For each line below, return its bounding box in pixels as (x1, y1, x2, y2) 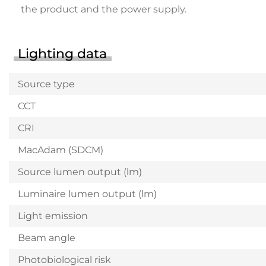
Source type (18, 78, 75, 90)
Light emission (18, 210, 88, 222)
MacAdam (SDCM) (18, 144, 103, 156)
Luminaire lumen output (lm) (18, 188, 157, 200)
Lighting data (18, 46, 107, 62)
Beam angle (18, 232, 75, 244)
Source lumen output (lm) (18, 166, 142, 178)
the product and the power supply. (21, 4, 186, 15)
